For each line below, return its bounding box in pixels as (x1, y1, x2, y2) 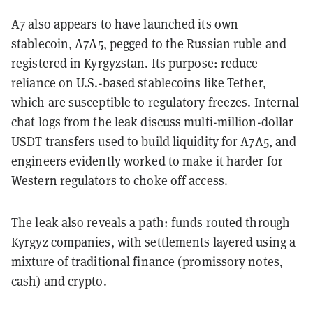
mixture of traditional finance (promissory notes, (11, 253, 283, 270)
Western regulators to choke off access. (11, 172, 228, 189)
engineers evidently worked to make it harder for (11, 152, 283, 169)
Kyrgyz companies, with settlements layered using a (11, 233, 296, 250)
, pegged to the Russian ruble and (103, 35, 286, 52)
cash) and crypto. (11, 272, 107, 289)
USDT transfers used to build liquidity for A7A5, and (11, 133, 297, 150)
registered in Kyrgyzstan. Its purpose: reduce (11, 54, 259, 71)
